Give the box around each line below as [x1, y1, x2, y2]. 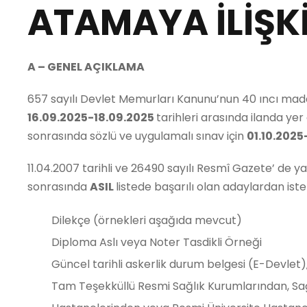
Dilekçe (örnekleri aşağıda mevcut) [51, 212, 242, 228]
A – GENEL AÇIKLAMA [27, 59, 145, 75]
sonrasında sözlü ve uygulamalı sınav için [27, 128, 247, 144]
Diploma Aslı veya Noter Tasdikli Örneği [51, 234, 262, 250]
